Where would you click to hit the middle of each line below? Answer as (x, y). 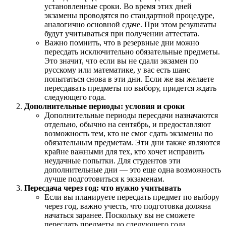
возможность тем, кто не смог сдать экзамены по (129, 133)
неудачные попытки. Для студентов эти (112, 160)
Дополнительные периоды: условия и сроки (104, 106)
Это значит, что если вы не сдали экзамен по (121, 61)
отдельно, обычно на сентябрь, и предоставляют (128, 124)
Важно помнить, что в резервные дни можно (122, 42)
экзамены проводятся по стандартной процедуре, (129, 15)
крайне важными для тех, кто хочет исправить (124, 151)
